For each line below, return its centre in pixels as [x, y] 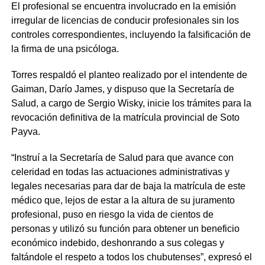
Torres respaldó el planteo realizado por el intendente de [129, 75]
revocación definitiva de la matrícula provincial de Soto [125, 117]
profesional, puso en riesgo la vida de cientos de [112, 214]
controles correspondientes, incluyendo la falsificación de [131, 35]
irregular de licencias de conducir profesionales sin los [125, 20]
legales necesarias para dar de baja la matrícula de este [128, 186]
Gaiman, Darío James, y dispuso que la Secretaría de [122, 89]
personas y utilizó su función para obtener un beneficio [125, 229]
